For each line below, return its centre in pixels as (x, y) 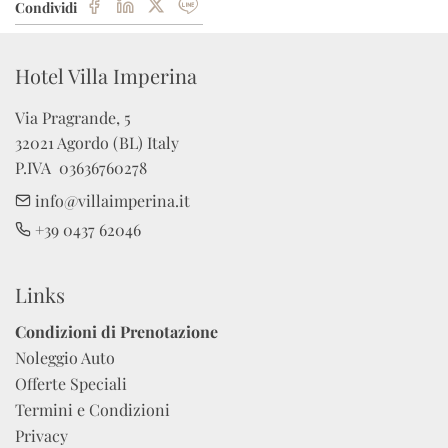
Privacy (41, 435)
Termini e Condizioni (92, 409)
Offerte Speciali (71, 383)
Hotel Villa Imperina (106, 75)
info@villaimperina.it (110, 200)
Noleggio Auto (65, 357)
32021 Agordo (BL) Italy (97, 142)
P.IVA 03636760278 (81, 167)
